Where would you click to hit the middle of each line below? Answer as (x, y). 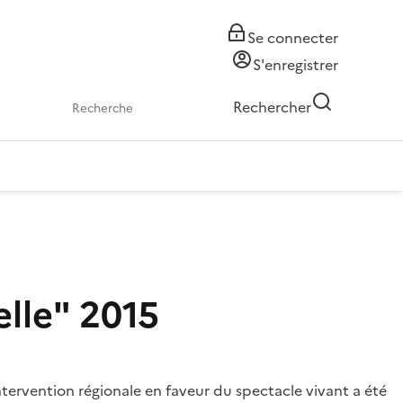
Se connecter (293, 38)
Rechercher (272, 107)
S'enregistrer (296, 65)
